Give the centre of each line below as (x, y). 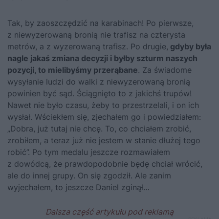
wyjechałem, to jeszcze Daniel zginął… (78, 187)
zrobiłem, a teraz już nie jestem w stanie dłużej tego (104, 140)
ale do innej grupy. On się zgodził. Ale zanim (89, 175)
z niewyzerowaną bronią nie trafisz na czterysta (96, 34)
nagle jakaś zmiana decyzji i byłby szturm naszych (102, 58)
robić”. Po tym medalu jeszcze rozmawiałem (89, 152)
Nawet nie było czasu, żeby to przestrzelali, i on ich (103, 105)
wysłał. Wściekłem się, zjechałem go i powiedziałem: (104, 117)
